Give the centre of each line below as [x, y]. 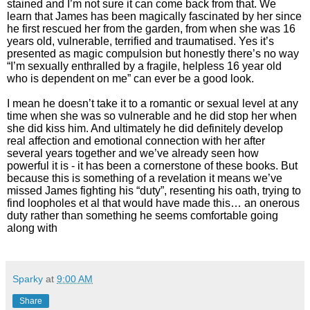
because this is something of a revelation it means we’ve [145, 178]
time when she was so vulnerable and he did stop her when [152, 116]
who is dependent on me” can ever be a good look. [130, 78]
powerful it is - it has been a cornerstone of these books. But [152, 165]
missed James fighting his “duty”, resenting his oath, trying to [154, 190]
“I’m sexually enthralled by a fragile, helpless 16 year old [144, 66]
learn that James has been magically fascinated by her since [154, 16]
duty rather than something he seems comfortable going [143, 215]
